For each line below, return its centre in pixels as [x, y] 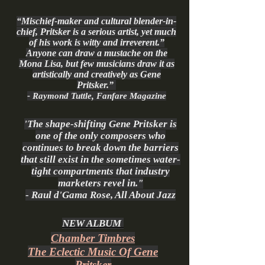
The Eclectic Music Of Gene [93, 252]
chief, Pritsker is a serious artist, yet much [96, 32]
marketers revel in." [101, 183]
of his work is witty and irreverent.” [96, 42]
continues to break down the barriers [101, 148]
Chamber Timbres [93, 238]
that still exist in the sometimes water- [101, 159]
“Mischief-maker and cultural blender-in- [96, 21]
